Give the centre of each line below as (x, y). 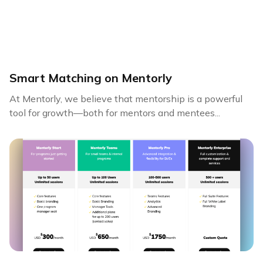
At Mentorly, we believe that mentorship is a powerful (126, 99)
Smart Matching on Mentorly (91, 78)
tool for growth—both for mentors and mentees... (115, 113)
